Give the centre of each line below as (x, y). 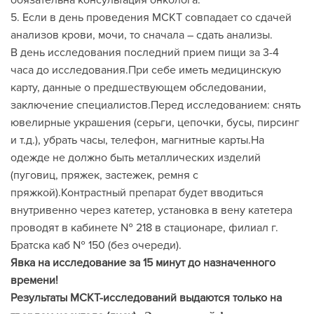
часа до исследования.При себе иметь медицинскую (146, 70)
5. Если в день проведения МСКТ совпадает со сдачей (151, 18)
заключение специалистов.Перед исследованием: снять (156, 105)
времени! (34, 280)
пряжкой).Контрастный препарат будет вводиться (137, 193)
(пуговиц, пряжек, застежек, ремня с (104, 175)
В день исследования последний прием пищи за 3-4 (145, 53)
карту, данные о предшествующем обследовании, (138, 88)
